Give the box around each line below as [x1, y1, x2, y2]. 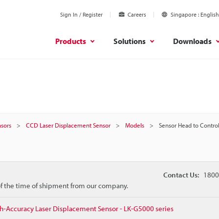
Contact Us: [163, 170, 199, 179]
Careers [128, 11, 146, 18]
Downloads [173, 36, 212, 46]
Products [55, 36, 86, 46]
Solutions [113, 36, 146, 46]
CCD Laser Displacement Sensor [26, 121, 110, 129]
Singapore [171, 11, 197, 18]
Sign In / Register [60, 11, 103, 18]
